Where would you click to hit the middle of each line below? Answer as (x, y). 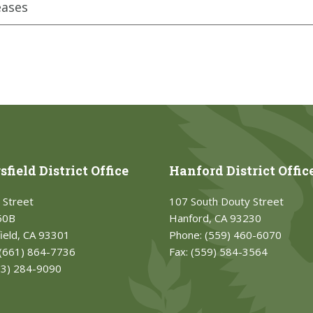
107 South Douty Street (226, 201)
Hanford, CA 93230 (215, 218)
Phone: (187, 235)
